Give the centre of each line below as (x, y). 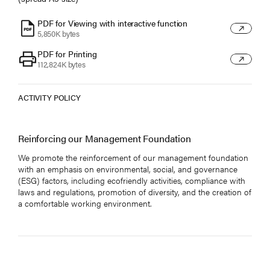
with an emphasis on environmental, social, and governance (128, 168)
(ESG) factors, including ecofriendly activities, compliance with (132, 180)
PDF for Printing (67, 54)
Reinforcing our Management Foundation (105, 138)
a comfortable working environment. (85, 203)
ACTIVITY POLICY (49, 97)
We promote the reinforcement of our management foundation (133, 157)
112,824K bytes (61, 65)
